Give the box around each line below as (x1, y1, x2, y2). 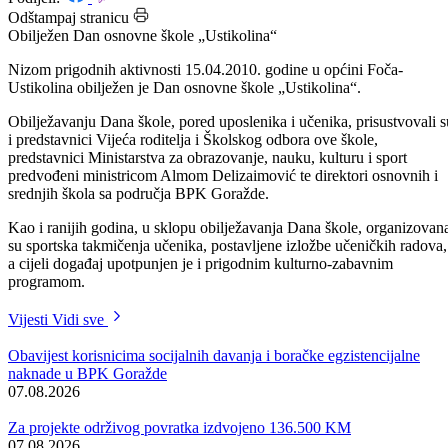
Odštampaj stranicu (8, 62, 129, 80)
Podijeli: (8, 42, 64, 60)
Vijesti (8, 364, 52, 382)
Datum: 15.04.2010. (8, 14, 135, 32)
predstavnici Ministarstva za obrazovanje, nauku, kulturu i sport (8, 202, 407, 220)
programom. (8, 326, 85, 344)
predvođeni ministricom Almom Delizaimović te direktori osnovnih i (8, 220, 438, 238)
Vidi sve (52, 364, 108, 382)
